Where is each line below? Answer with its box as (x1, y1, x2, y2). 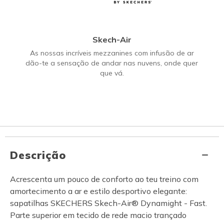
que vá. (99, 68, 124, 77)
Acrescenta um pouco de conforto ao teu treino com (10, 173, 198, 184)
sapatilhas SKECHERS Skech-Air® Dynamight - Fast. (10, 197, 207, 208)
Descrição (10, 148, 66, 161)
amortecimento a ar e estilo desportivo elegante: (10, 185, 187, 196)
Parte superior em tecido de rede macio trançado (10, 209, 186, 220)
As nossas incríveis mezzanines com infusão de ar (29, 48, 194, 57)
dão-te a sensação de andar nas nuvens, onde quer (25, 58, 198, 67)
